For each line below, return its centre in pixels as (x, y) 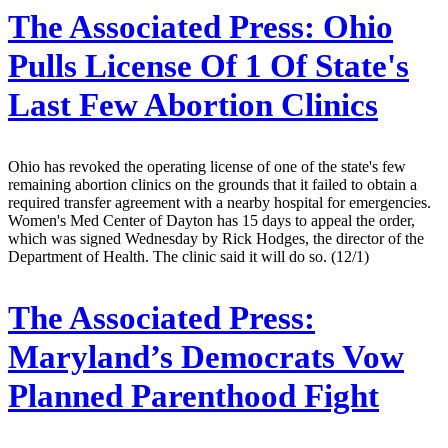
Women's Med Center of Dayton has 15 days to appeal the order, (211, 221)
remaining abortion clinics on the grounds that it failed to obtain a (212, 185)
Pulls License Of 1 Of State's (208, 66)
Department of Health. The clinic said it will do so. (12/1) (188, 257)
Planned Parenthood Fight (193, 395)
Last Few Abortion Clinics (193, 105)
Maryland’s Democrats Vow (206, 356)
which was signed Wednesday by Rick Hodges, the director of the (216, 239)
